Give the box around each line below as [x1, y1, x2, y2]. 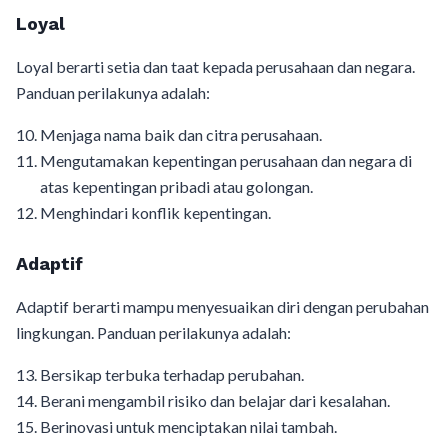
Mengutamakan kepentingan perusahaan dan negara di [40, 151, 412, 171]
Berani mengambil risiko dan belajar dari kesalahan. [40, 391, 390, 411]
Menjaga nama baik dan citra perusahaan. [40, 125, 322, 145]
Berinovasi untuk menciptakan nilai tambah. [40, 417, 337, 437]
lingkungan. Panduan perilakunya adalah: [16, 323, 291, 343]
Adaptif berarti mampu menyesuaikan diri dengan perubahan [16, 297, 429, 317]
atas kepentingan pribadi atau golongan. [40, 177, 313, 197]
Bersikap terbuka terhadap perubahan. [40, 365, 304, 385]
